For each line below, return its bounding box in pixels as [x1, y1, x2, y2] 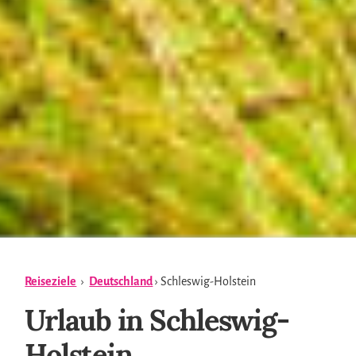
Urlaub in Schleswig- [25, 301, 289, 339]
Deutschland [89, 274, 153, 288]
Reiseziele [25, 274, 77, 288]
